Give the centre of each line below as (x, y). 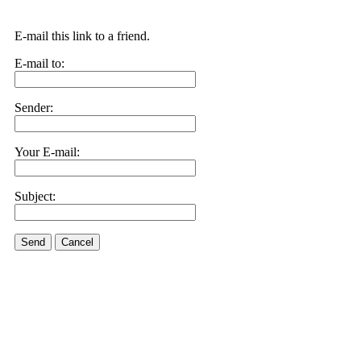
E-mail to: (39, 63)
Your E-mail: (47, 152)
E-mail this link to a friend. (82, 36)
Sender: (34, 108)
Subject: (35, 196)
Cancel (77, 242)
